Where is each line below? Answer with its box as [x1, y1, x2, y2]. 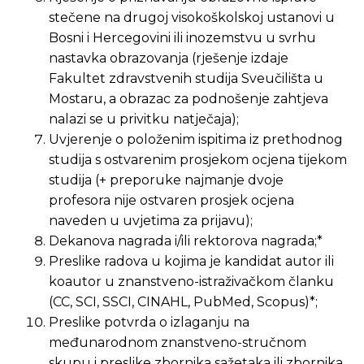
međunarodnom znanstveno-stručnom [49, 335, 306, 350]
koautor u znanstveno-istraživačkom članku [49, 274, 334, 289]
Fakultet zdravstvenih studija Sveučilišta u [49, 71, 323, 86]
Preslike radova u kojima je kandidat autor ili [49, 253, 334, 269]
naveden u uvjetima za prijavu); [49, 213, 253, 228]
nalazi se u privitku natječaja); [49, 111, 239, 127]
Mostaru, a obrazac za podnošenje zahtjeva [49, 91, 328, 106]
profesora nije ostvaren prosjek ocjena [49, 193, 294, 208]
